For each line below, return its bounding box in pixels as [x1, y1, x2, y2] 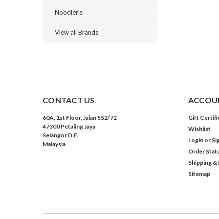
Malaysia [43, 140, 66, 148]
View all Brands [55, 28, 98, 36]
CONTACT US [43, 95, 95, 105]
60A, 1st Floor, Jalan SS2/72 [43, 114, 117, 121]
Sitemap [188, 170, 210, 177]
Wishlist [188, 125, 211, 132]
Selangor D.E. [43, 131, 79, 139]
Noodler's [55, 8, 83, 16]
